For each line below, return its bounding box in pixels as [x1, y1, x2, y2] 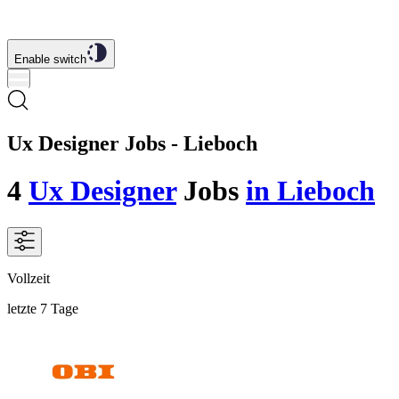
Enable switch [14, 53, 86, 66]
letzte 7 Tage [7, 300, 78, 316]
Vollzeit [7, 270, 50, 286]
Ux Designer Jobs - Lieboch [7, 131, 257, 155]
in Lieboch [246, 175, 375, 208]
